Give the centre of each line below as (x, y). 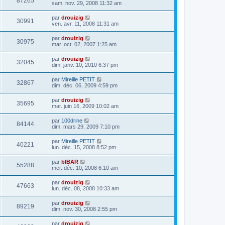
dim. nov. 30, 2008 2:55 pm (84, 209)
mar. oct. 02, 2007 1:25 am (84, 44)
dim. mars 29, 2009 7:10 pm (86, 126)
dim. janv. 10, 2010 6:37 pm (85, 65)
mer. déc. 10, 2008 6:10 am (85, 167)
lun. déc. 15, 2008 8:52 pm (84, 147)
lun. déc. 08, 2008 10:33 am (85, 188)
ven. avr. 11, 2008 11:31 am (85, 23)
